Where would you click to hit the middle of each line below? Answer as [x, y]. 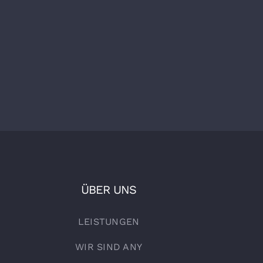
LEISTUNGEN [109, 221]
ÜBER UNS [109, 189]
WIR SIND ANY [109, 247]
